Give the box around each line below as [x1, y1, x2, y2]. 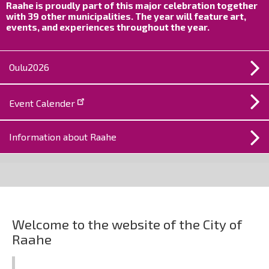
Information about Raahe [9, 131, 116, 142]
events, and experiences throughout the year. [6, 22, 210, 32]
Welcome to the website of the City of [12, 216, 242, 232]
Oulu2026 [9, 61, 49, 73]
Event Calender [9, 97, 75, 109]
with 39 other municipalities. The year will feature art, [6, 11, 246, 22]
